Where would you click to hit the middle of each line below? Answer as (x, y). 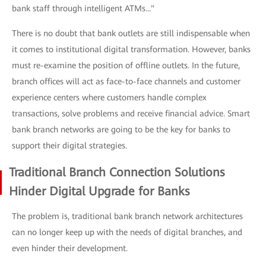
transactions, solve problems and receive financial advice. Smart (131, 113)
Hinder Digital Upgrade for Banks (99, 191)
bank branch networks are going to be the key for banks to (121, 129)
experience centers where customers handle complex (109, 97)
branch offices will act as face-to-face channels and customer (126, 81)
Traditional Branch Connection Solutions (117, 172)
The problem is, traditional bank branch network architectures (127, 216)
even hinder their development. (70, 248)
